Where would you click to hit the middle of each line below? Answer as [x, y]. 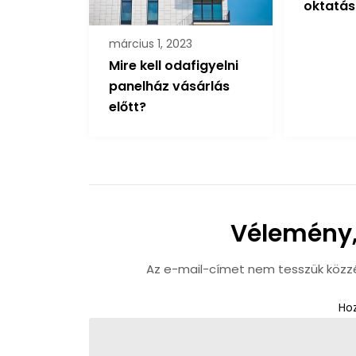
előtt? [128, 107]
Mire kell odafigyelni [174, 66]
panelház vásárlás [169, 87]
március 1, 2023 [151, 44]
